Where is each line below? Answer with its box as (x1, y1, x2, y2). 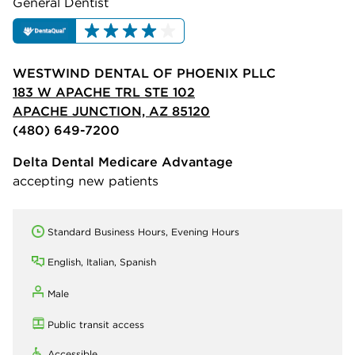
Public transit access (48, 319, 144, 331)
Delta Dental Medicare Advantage (13, 154, 233, 170)
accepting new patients (13, 173, 158, 189)
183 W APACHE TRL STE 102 (13, 84, 195, 101)
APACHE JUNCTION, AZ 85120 (13, 103, 210, 120)
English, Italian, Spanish (48, 256, 156, 269)
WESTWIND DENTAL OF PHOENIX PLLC (13, 65, 276, 82)
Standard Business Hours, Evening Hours (48, 226, 239, 239)
